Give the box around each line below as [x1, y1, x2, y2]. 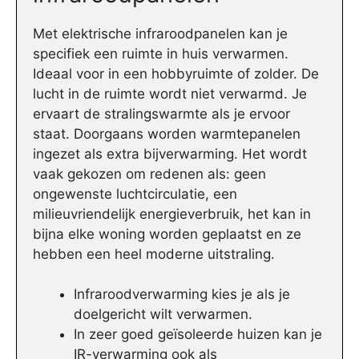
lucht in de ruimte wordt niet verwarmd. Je [33, 85, 307, 102]
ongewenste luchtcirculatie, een [33, 185, 237, 202]
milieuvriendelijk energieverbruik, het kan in [33, 205, 311, 222]
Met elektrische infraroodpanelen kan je [33, 25, 288, 42]
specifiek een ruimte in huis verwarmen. [33, 45, 288, 62]
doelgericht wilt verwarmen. [74, 306, 252, 323]
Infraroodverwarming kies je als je [74, 286, 290, 303]
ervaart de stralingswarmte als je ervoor [33, 105, 290, 122]
